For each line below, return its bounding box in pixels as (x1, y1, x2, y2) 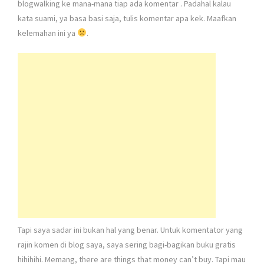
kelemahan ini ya (18, 27, 77, 38)
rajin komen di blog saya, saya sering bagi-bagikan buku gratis (18, 239, 236, 250)
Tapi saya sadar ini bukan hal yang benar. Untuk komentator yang (18, 224, 243, 235)
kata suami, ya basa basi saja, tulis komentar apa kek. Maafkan (18, 12, 236, 24)
